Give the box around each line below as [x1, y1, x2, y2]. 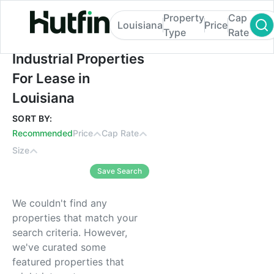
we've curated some [12, 241, 106, 253]
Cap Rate [102, 128, 139, 138]
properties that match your [12, 212, 138, 224]
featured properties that [12, 256, 124, 268]
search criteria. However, [12, 226, 127, 239]
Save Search [97, 166, 143, 176]
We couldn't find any [12, 197, 107, 209]
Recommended [12, 128, 73, 138]
